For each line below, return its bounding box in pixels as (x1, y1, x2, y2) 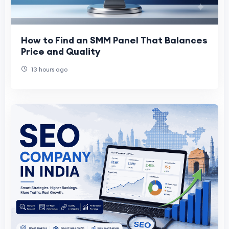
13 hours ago (30, 65, 67, 74)
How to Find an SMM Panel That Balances (21, 34, 208, 47)
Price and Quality (21, 45, 100, 58)
